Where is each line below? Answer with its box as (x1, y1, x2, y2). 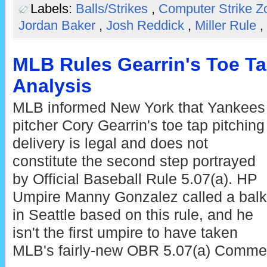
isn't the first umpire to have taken (12, 224, 238, 241)
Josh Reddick (105, 18, 188, 33)
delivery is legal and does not (12, 135, 208, 151)
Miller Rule (194, 18, 260, 33)
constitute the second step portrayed (12, 153, 256, 169)
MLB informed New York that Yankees (12, 99, 265, 116)
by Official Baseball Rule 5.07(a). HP (12, 170, 257, 187)
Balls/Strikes (75, 1, 151, 16)
